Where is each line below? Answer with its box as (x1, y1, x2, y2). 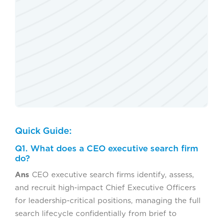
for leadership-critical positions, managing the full (15, 196, 201, 206)
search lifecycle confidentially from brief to (15, 209, 177, 219)
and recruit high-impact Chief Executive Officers (15, 183, 196, 193)
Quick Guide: (15, 125, 72, 136)
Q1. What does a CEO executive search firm (15, 143, 198, 154)
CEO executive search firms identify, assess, (29, 170, 194, 180)
